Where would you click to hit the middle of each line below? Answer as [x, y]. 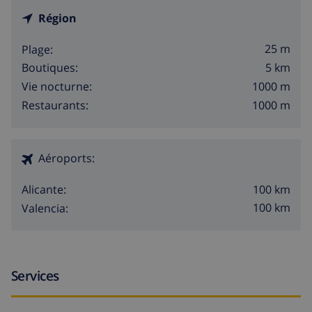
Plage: [37, 49]
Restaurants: [55, 105]
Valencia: [45, 208]
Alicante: [44, 189]
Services [35, 276]
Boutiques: [50, 68]
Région [57, 18]
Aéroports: [67, 158]
